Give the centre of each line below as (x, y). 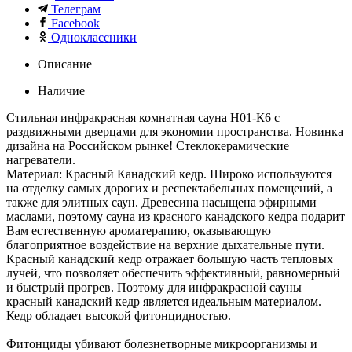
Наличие (61, 90)
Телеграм (76, 9)
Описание (65, 64)
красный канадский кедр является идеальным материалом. (164, 301)
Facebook (75, 23)
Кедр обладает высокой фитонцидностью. (119, 315)
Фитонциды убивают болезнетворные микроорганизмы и (162, 343)
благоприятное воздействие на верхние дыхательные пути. (165, 244)
